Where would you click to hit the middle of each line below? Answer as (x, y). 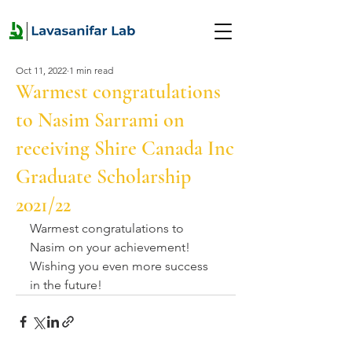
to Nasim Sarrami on (100, 120)
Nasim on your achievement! (112, 247)
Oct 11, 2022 (41, 70)
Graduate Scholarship (103, 176)
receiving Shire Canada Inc (125, 148)
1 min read (91, 70)
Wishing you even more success (121, 266)
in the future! (66, 285)
